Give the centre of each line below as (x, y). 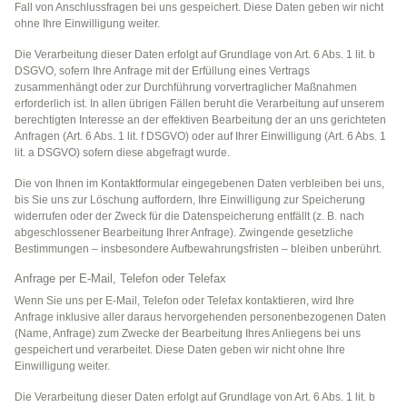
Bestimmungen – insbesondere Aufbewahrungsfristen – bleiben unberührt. (198, 248)
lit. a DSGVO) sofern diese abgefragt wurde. (122, 152)
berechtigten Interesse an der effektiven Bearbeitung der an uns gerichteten (200, 119)
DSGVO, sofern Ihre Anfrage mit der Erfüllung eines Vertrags (162, 70)
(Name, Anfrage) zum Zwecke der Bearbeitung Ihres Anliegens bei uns (188, 333)
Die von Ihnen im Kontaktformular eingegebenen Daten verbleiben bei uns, (199, 183)
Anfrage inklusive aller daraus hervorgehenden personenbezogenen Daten (200, 317)
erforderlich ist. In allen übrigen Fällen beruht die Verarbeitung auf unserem (199, 103)
